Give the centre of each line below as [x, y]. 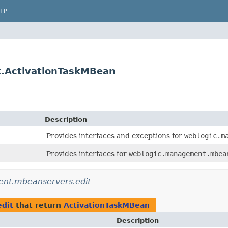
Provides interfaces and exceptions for [115, 136]
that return [38, 205]
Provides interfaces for [88, 154]
